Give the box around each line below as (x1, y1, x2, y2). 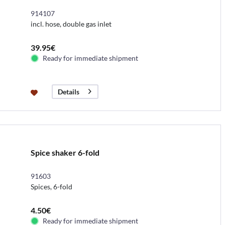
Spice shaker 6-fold (30, 147, 99, 157)
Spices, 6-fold (30, 182, 72, 191)
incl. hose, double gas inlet (30, 19, 111, 28)
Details (57, 87, 79, 96)
